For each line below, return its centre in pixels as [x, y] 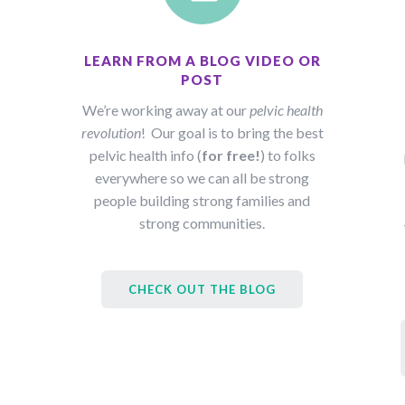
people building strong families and [202, 201]
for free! [231, 155]
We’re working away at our [165, 110]
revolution [111, 133]
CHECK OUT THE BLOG [202, 290]
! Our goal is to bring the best [232, 133]
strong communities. [202, 223]
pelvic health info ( [145, 155]
